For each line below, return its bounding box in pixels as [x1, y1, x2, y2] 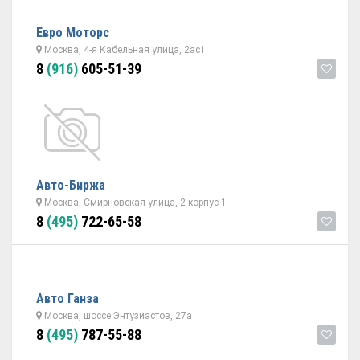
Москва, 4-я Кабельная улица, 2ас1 [42, 44, 206, 55]
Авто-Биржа [36, 178, 105, 193]
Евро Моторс [36, 25, 109, 40]
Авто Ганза [36, 291, 99, 306]
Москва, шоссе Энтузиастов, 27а [42, 310, 192, 321]
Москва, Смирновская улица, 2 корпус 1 [42, 197, 227, 208]
